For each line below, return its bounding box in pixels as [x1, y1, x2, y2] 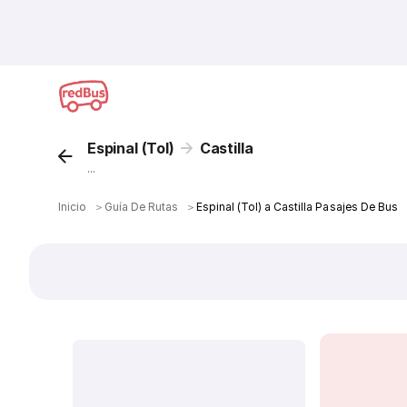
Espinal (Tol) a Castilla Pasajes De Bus [196, 200, 398, 213]
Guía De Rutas [104, 200, 179, 213]
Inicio [58, 200, 87, 213]
